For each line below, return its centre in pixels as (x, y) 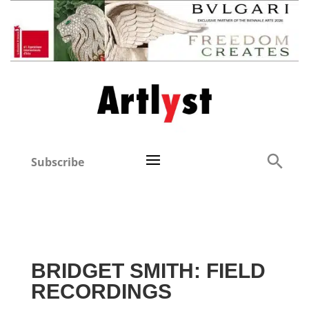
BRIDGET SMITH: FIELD (148, 271)
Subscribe (58, 162)
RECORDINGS (101, 292)
